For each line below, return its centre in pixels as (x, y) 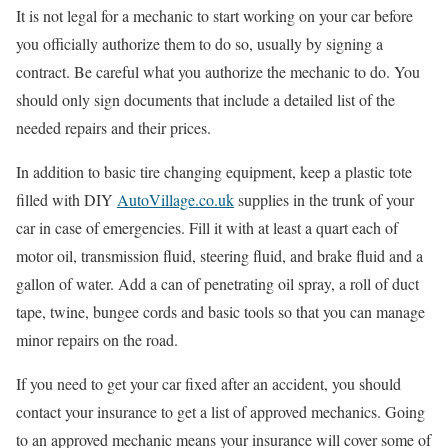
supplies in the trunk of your (324, 199)
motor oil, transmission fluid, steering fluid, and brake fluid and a (219, 255)
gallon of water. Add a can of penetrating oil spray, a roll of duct (217, 283)
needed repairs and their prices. (113, 127)
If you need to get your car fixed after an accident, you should (208, 383)
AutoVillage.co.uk (175, 199)
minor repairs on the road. (97, 339)
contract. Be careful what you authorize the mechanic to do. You (218, 71)
